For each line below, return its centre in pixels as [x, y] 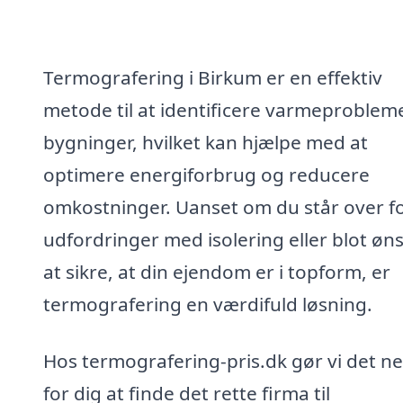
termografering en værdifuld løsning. [208, 304]
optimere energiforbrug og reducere [206, 174]
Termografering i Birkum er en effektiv [213, 77]
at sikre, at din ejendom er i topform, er [217, 271]
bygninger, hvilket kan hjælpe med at [206, 142]
